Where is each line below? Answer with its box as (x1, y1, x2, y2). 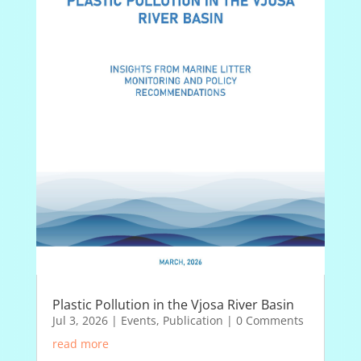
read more (52, 336, 109, 352)
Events (120, 313, 156, 329)
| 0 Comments (222, 313, 304, 329)
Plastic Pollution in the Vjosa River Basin (52, 296, 294, 314)
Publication (162, 313, 223, 329)
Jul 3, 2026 (52, 313, 108, 329)
